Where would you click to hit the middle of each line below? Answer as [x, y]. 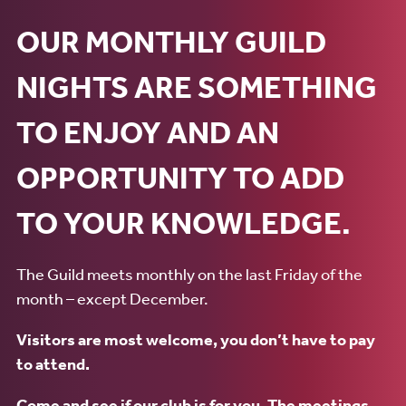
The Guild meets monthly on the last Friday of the [189, 273]
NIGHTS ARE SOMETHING [197, 86]
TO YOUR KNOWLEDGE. [184, 222]
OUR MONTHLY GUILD [171, 41]
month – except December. [114, 298]
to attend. [54, 363]
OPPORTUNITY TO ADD [180, 177]
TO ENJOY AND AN [148, 131]
